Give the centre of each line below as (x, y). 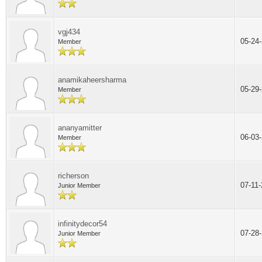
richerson (73, 176)
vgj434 (69, 32)
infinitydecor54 (82, 224)
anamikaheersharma (92, 80)
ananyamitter (80, 128)
